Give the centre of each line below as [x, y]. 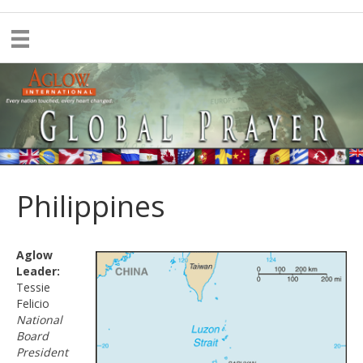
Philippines [91, 207]
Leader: [38, 271]
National [39, 320]
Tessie [33, 288]
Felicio [33, 304]
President [42, 352]
